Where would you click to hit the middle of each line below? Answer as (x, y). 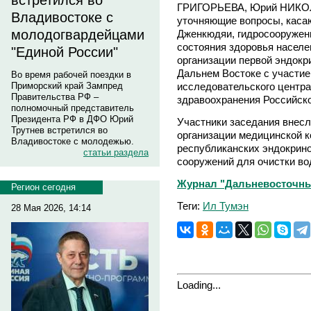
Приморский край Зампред (67, 86)
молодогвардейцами (78, 35)
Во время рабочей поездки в (71, 75)
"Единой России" (65, 52)
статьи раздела (116, 152)
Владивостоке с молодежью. (73, 141)
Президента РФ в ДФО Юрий (72, 119)
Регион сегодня (43, 187)
